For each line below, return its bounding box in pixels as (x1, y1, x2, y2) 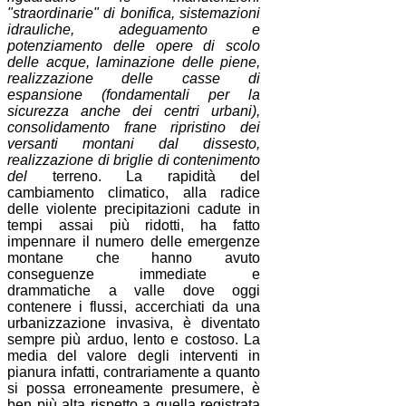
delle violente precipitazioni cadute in (7, 201, 261, 217)
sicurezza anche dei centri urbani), (7, 103, 261, 120)
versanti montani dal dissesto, (7, 136, 261, 152)
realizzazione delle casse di (7, 71, 261, 87)
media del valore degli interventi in (7, 348, 261, 364)
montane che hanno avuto (7, 250, 261, 266)
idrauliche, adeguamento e (7, 22, 261, 38)
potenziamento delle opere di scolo (7, 38, 261, 54)
